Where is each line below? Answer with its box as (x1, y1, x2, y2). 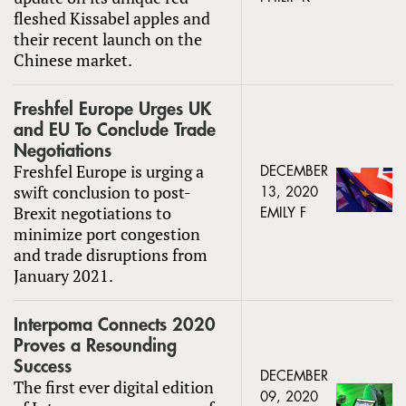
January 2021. (14, 264, 113, 286)
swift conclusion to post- (14, 180, 191, 203)
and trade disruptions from (14, 243, 208, 266)
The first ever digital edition (14, 375, 214, 398)
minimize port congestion (14, 222, 200, 245)
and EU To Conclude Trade (14, 120, 216, 140)
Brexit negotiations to (14, 201, 171, 224)
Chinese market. (14, 48, 132, 71)
